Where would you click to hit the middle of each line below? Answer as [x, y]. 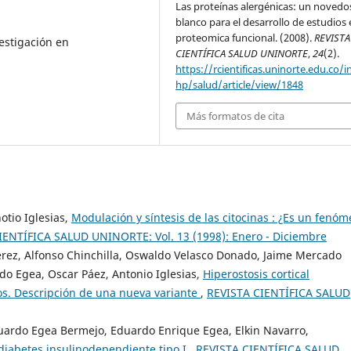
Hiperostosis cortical [256, 274]
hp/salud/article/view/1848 [240, 84]
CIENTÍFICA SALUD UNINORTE [242, 53]
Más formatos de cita [236, 116]
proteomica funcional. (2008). [245, 37]
